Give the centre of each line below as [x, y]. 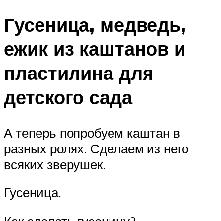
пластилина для [79, 73]
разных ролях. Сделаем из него [96, 148]
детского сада [68, 97]
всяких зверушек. [55, 164]
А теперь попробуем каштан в [92, 132]
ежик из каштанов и [95, 48]
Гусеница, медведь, [95, 24]
